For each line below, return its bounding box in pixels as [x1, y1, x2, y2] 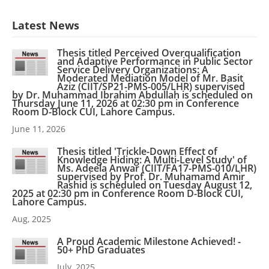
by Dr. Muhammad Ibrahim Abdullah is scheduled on [12, 88, 253, 101]
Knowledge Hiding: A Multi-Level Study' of [57, 153, 247, 166]
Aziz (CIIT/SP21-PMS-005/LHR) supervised [57, 80, 245, 93]
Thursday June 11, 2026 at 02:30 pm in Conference [12, 97, 239, 110]
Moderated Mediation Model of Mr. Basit [57, 71, 243, 85]
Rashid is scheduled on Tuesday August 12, [57, 178, 252, 192]
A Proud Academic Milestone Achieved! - [57, 235, 241, 248]
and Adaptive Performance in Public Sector [57, 55, 253, 68]
